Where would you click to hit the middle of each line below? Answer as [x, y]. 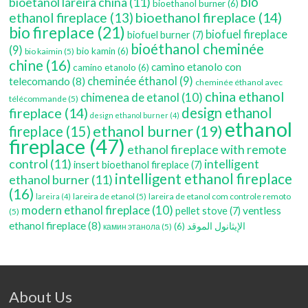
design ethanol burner [130, 115]
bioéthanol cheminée [198, 49]
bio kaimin [44, 52]
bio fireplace [52, 33]
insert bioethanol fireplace [132, 165]
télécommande [38, 99]
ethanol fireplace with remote [207, 150]
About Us [41, 297]
